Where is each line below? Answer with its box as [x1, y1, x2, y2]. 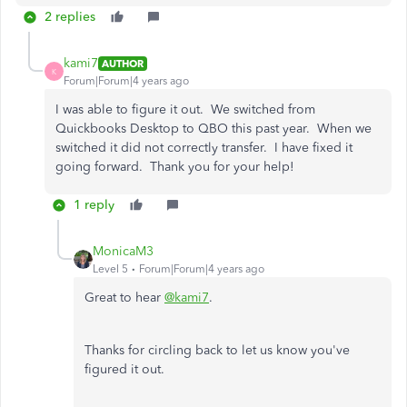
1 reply [74, 197, 114, 213]
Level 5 [93, 263, 128, 275]
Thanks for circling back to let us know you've [84, 342, 350, 358]
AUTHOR [102, 56, 144, 70]
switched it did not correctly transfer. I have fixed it [55, 140, 352, 155]
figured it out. [84, 362, 164, 377]
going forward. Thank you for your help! [55, 159, 294, 174]
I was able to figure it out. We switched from [55, 102, 315, 117]
